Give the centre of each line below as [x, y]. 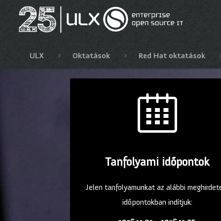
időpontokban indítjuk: [157, 202]
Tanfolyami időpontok [157, 162]
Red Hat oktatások [172, 56]
